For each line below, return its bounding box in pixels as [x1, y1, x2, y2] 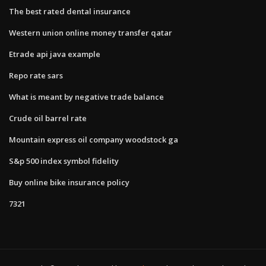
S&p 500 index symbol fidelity [9, 155, 119, 166]
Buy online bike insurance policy [9, 176, 129, 188]
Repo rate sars [9, 69, 63, 81]
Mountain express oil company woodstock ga [9, 134, 178, 145]
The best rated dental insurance [9, 5, 131, 17]
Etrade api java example [9, 48, 100, 59]
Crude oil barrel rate [9, 112, 87, 123]
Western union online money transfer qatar [9, 27, 172, 38]
